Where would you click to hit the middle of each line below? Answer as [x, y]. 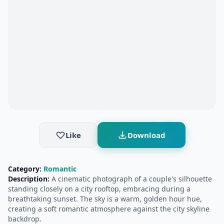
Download [146, 135]
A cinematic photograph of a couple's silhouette [131, 179]
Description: [29, 179]
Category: [25, 169]
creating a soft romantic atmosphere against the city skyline [109, 209]
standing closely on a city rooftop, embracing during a [99, 189]
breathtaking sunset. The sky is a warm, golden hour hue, [105, 199]
